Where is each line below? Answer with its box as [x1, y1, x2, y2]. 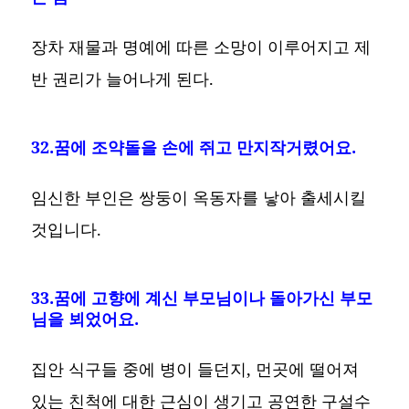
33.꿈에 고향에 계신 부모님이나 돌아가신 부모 [31, 286, 373, 309]
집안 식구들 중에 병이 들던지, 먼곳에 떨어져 [31, 357, 360, 380]
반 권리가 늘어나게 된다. [31, 67, 215, 89]
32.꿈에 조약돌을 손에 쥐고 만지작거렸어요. [31, 135, 357, 158]
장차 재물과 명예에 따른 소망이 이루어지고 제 [31, 35, 372, 58]
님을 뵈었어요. [31, 307, 140, 330]
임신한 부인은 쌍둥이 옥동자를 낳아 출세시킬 [31, 185, 367, 208]
